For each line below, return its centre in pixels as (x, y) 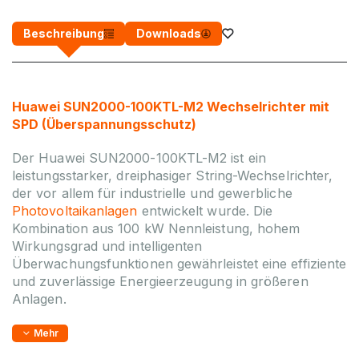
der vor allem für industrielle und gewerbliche (152, 194)
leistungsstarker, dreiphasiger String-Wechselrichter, (173, 176)
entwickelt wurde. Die (207, 211)
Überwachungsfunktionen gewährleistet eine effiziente (179, 264)
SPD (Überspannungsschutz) (104, 125)
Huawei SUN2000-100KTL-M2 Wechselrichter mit (171, 107)
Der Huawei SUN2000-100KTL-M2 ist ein (139, 158)
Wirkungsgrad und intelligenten (107, 246)
